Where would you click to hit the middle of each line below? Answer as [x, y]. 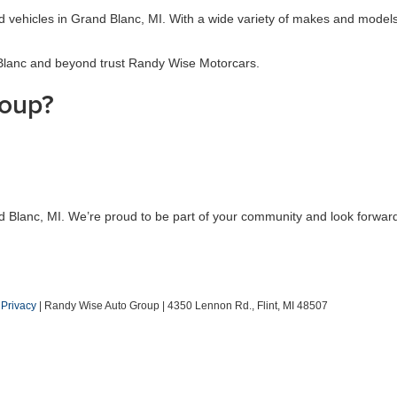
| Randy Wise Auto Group [98, 306]
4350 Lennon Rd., [210, 306]
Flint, [267, 306]
